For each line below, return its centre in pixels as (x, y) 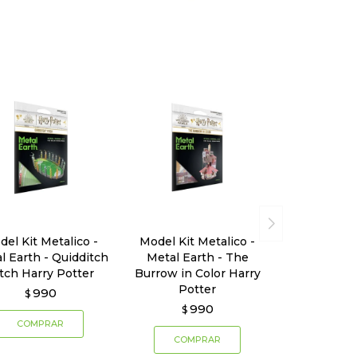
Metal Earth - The (197, 258)
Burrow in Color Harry (197, 274)
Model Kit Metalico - (198, 242)
